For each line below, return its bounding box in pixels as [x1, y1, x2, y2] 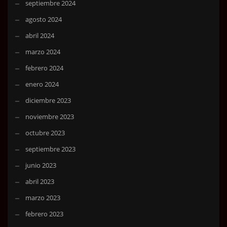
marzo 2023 [25, 193, 60, 203]
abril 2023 [25, 177, 54, 186]
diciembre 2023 [25, 96, 71, 105]
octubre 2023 [25, 128, 65, 138]
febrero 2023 [25, 209, 63, 219]
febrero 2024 [25, 63, 63, 73]
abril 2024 [25, 31, 54, 41]
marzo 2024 [25, 47, 60, 57]
